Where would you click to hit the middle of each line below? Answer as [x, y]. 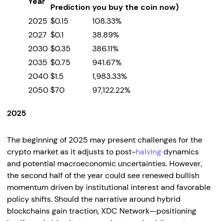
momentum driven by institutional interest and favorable [109, 187]
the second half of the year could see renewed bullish [103, 175]
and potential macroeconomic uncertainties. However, [105, 164]
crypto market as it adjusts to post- [71, 152]
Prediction [70, 7]
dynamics [180, 152]
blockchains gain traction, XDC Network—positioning [102, 211]
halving [148, 152]
